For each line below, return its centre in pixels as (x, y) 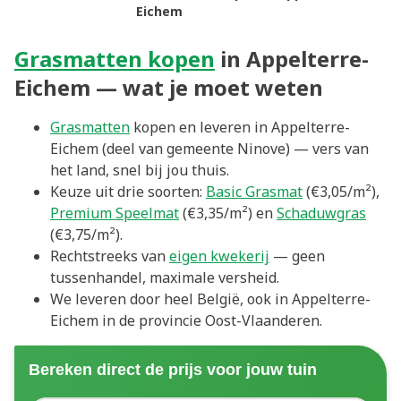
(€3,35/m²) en (228, 213)
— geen (297, 256)
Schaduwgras (321, 213)
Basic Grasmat (254, 192)
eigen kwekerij (219, 256)
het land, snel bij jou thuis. (140, 170)
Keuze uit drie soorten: (128, 192)
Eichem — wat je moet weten (169, 87)
